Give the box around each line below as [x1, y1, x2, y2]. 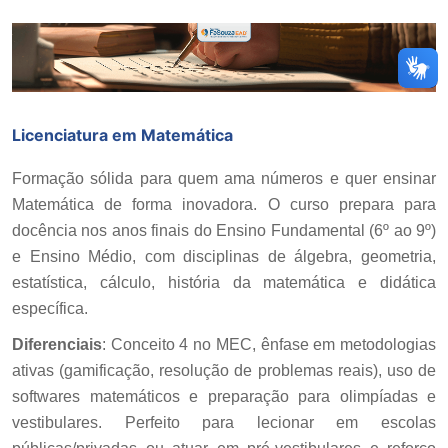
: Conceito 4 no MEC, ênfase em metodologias [102, 336, 436, 354]
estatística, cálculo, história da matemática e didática [12, 274, 436, 292]
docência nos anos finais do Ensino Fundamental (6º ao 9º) [12, 222, 436, 240]
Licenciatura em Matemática [12, 125, 233, 146]
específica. [12, 300, 88, 318]
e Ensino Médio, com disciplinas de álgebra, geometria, [12, 248, 436, 266]
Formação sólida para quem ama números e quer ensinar [12, 170, 436, 188]
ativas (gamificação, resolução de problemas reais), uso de [12, 362, 436, 380]
